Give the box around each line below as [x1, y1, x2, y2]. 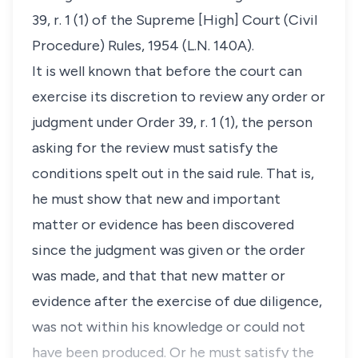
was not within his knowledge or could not [32, 318, 305, 336]
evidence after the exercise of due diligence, [32, 292, 322, 310]
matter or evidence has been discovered [32, 216, 294, 233]
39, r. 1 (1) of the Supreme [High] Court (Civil [32, 11, 317, 29]
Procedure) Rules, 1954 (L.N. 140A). [32, 37, 254, 54]
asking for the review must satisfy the [32, 139, 278, 157]
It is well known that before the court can [32, 62, 302, 80]
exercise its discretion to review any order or [32, 88, 325, 105]
